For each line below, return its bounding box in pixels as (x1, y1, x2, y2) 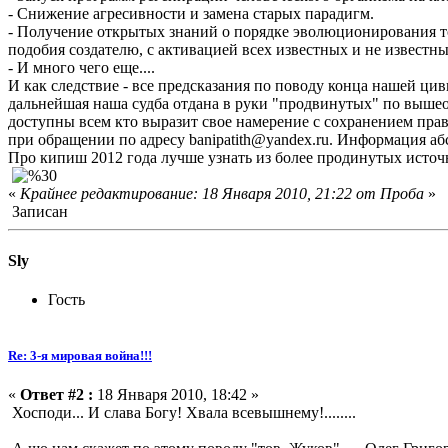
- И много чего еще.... (8, 58, 155, 76)
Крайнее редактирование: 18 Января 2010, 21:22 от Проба (20, 184, 424, 202)
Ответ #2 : (20, 385, 93, 403)
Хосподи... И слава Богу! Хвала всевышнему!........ (8, 403, 356, 421)
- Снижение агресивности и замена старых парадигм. (8, 4, 374, 22)
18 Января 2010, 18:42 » (93, 385, 259, 403)
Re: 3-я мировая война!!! (8, 347, 152, 363)
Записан (8, 202, 68, 220)
